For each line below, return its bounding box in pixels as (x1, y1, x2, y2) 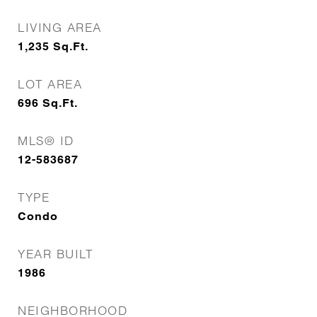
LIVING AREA (18, 20, 102, 35)
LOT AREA (18, 76, 82, 91)
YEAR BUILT (18, 246, 93, 261)
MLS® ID (18, 133, 74, 148)
